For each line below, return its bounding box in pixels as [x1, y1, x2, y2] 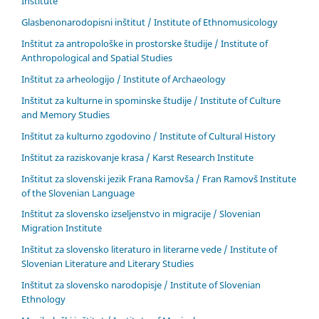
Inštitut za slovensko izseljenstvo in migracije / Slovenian [21, 207, 261, 221]
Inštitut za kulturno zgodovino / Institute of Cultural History [21, 129, 276, 142]
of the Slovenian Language [21, 186, 135, 199]
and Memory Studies [21, 108, 110, 121]
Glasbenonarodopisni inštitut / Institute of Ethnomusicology [21, 15, 278, 28]
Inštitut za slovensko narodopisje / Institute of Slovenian [21, 278, 261, 292]
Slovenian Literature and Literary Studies [21, 257, 194, 271]
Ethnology [21, 293, 66, 306]
